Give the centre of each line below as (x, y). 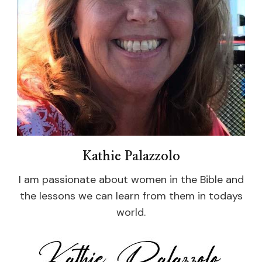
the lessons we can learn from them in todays (131, 196)
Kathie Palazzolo (131, 156)
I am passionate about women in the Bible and (131, 180)
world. (131, 212)
